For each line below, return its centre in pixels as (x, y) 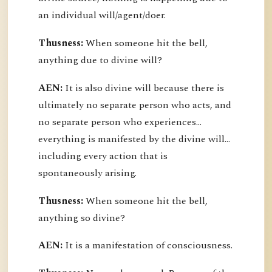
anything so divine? (82, 218)
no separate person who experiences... (120, 122)
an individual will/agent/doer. (102, 15)
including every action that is (103, 156)
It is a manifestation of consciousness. (148, 246)
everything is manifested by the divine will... (134, 139)
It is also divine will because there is (143, 88)
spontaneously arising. (87, 173)
